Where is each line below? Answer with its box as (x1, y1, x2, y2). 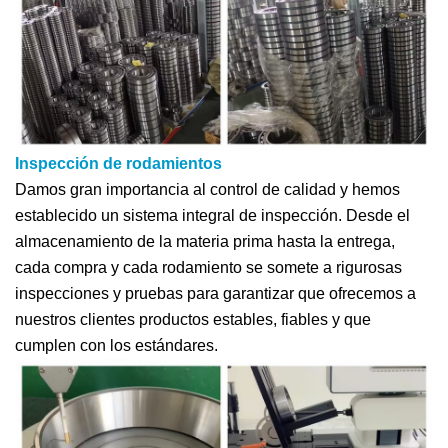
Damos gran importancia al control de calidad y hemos (15, 181, 400, 199)
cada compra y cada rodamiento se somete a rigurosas (15, 259, 402, 277)
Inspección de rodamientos (15, 155, 222, 173)
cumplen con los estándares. (15, 337, 218, 355)
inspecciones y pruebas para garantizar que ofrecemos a (15, 285, 416, 303)
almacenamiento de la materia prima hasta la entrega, (15, 233, 395, 251)
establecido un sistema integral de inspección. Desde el (15, 207, 410, 225)
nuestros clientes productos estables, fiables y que (15, 311, 371, 329)
